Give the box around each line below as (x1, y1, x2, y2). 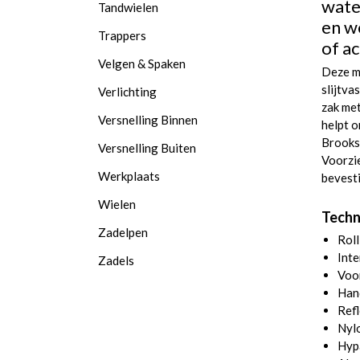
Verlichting (98, 84, 157, 99)
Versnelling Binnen (98, 112, 198, 127)
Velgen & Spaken (98, 56, 186, 71)
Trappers (98, 28, 146, 43)
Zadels (98, 253, 134, 268)
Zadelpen (98, 225, 148, 239)
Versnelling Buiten (98, 141, 196, 155)
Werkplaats (98, 169, 160, 183)
